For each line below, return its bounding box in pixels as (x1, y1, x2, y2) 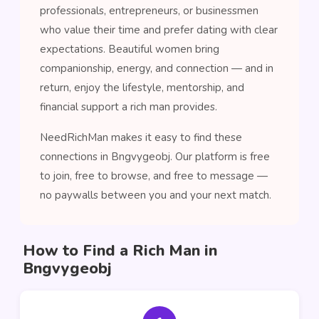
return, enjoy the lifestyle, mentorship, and (40, 80, 244, 95)
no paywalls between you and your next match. (40, 188, 271, 202)
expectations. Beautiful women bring (40, 42, 219, 56)
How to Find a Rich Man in (23, 240, 217, 261)
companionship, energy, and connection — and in (40, 61, 273, 75)
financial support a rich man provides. (40, 100, 217, 114)
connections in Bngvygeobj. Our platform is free (40, 150, 270, 164)
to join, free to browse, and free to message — (40, 169, 268, 183)
